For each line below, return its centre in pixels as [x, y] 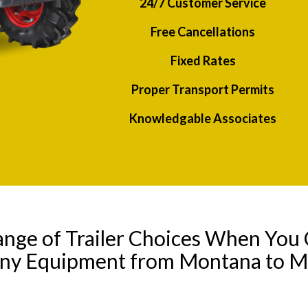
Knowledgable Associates [203, 119]
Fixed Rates [203, 61]
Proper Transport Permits [203, 90]
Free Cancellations [203, 32]
